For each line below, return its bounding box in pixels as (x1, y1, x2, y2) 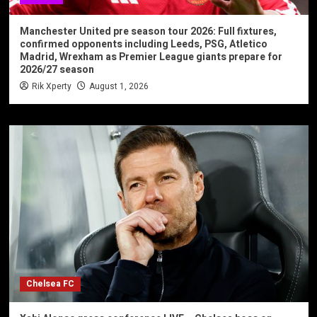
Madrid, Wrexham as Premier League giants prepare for (19, 50, 282, 65)
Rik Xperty (31, 80, 71, 93)
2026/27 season (19, 62, 94, 78)
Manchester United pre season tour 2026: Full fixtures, (19, 24, 277, 40)
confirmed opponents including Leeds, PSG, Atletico (19, 37, 267, 52)
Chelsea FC (25, 277, 74, 291)
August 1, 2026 (88, 80, 149, 93)
